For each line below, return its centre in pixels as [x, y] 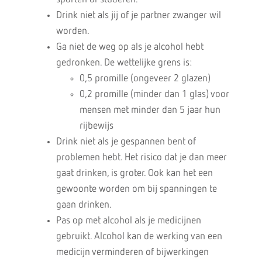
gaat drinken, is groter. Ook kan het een [134, 173]
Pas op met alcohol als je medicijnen [128, 221]
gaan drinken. [84, 205]
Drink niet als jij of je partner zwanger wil [138, 15]
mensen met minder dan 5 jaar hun [150, 110]
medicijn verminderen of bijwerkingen [132, 252]
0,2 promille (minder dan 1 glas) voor [154, 94]
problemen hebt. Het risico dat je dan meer [141, 158]
